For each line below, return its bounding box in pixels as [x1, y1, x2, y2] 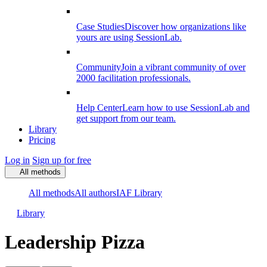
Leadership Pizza [5, 231, 145, 253]
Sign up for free [32, 155, 91, 165]
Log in [5, 155, 30, 165]
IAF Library [116, 188, 162, 198]
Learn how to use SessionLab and [122, 103, 250, 113]
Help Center [76, 103, 122, 113]
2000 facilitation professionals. [76, 73, 191, 83]
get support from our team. [76, 113, 176, 123]
